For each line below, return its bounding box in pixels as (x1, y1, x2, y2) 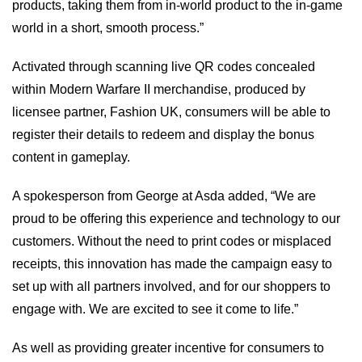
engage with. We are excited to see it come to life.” (12, 302, 298, 316)
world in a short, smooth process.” (12, 21, 204, 35)
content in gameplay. (12, 150, 130, 164)
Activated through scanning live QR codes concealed (12, 60, 315, 74)
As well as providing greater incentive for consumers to (12, 341, 324, 355)
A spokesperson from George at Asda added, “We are (12, 189, 316, 203)
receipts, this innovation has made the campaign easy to (12, 257, 332, 271)
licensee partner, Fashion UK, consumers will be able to (12, 105, 330, 119)
